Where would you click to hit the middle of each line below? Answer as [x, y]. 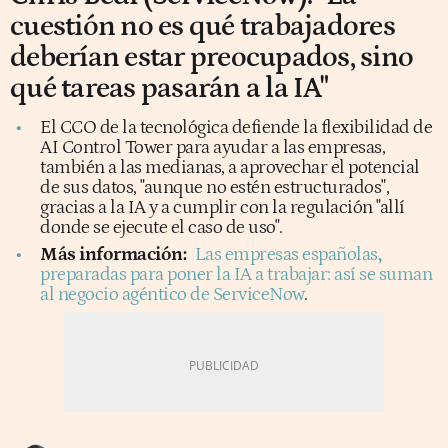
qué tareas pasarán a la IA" [169, 88]
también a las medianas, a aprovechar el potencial [230, 167]
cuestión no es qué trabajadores [202, 26]
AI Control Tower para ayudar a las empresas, [212, 147]
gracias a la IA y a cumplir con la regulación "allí [222, 207]
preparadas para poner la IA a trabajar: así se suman [236, 274]
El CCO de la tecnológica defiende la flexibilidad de [236, 127]
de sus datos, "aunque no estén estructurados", [214, 187]
